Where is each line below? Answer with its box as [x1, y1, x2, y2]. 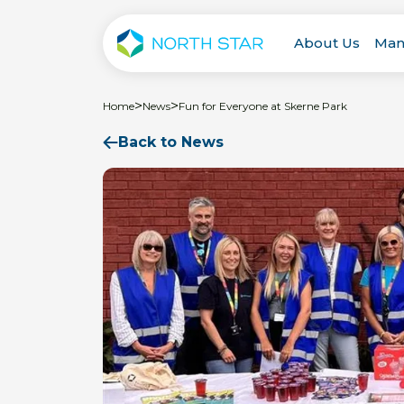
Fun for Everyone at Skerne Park [179, 99, 347, 113]
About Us [293, 34, 360, 51]
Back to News [118, 133, 224, 151]
